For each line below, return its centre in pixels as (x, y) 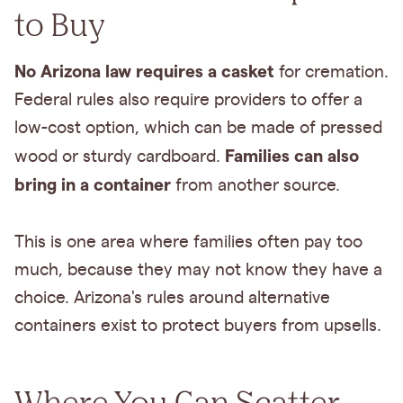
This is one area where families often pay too (188, 242)
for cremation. (331, 72)
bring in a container (93, 184)
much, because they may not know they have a (198, 270)
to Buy (60, 23)
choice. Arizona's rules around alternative (172, 298)
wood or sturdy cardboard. (120, 157)
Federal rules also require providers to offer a (188, 100)
